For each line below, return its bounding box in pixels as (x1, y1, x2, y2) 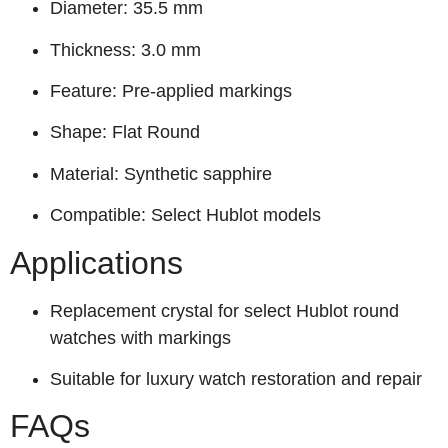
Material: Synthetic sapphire (50, 163, 272, 184)
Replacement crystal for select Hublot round (50, 300, 399, 321)
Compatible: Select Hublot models (50, 205, 321, 226)
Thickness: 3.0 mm (50, 39, 201, 60)
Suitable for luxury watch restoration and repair (50, 368, 422, 389)
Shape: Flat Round (50, 122, 200, 143)
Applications (10, 244, 183, 281)
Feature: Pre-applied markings (50, 81, 292, 101)
